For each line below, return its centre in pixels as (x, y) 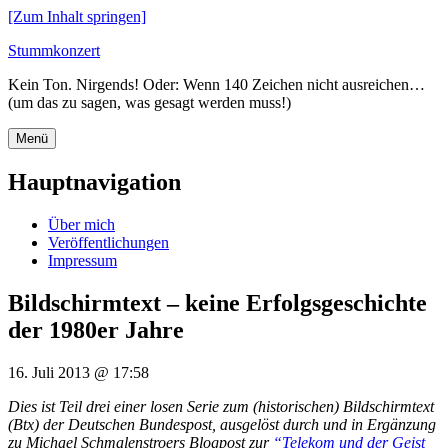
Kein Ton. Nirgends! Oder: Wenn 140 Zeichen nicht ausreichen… (216, 84)
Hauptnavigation (94, 181)
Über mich (81, 224)
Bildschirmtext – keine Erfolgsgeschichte (217, 302)
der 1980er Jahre (96, 329)
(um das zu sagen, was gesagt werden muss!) (149, 102)
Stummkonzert (54, 50)
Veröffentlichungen (108, 242)
